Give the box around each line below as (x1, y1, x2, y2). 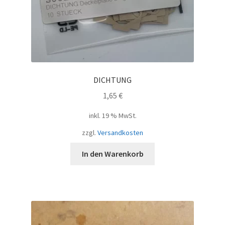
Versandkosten (97, 128, 143, 137)
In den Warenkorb (81, 148, 144, 159)
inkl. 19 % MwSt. (88, 110, 137, 120)
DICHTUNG (93, 74, 132, 85)
